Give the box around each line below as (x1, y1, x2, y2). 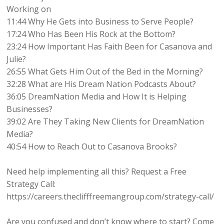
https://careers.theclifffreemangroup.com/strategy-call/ (6, 190, 214, 202)
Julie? (6, 53, 26, 64)
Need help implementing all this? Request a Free (6, 165, 187, 177)
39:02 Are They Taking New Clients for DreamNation (6, 115, 204, 127)
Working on (6, 3, 51, 14)
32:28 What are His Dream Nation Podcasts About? (6, 78, 196, 89)
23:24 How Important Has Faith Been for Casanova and (6, 40, 212, 52)
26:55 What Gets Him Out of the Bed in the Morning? (6, 65, 203, 77)
